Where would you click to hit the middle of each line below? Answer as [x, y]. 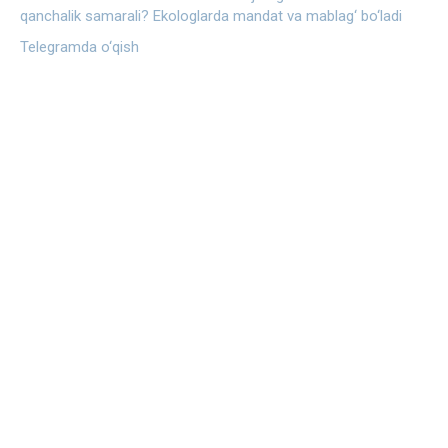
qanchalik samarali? [84, 15]
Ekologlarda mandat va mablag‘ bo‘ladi [277, 15]
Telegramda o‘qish [79, 46]
